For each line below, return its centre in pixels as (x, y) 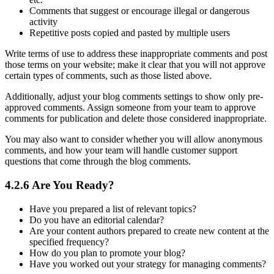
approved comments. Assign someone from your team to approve (130, 108)
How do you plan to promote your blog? (107, 253)
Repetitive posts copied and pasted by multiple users (130, 33)
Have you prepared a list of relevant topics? (113, 209)
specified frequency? (69, 242)
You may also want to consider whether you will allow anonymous (134, 139)
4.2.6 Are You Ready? (60, 185)
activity (43, 22)
